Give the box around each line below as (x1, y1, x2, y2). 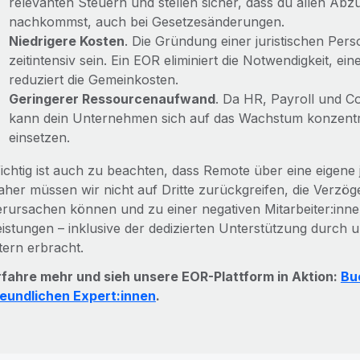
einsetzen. (8, 129, 70, 145)
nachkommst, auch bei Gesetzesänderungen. (8, 14, 284, 30)
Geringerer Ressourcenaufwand (8, 91, 215, 107)
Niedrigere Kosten (8, 33, 125, 49)
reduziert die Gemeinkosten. (8, 72, 178, 88)
